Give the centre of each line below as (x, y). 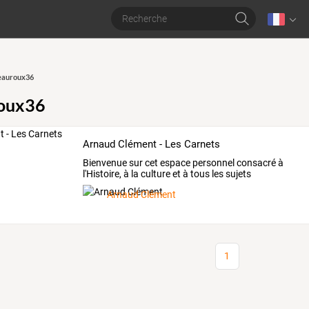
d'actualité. (107, 185)
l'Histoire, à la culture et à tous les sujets (167, 173)
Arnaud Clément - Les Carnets (152, 144)
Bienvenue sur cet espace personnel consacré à (183, 162)
